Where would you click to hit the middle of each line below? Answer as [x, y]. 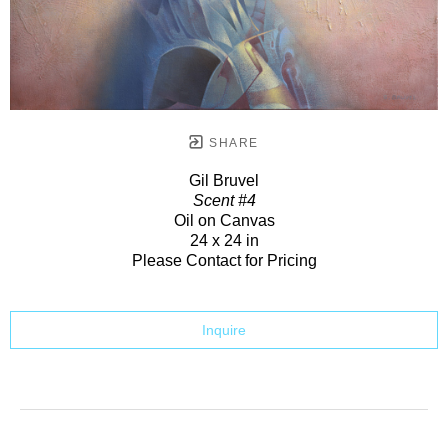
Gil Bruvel [224, 180]
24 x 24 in [224, 240]
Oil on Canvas [224, 220]
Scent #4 [224, 200]
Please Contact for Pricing [224, 260]
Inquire [224, 329]
